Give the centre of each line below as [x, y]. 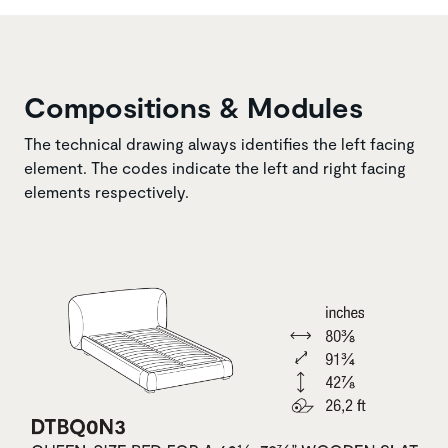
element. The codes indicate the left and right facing [215, 168]
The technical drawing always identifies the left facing [219, 144]
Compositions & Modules [193, 107]
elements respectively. [106, 192]
